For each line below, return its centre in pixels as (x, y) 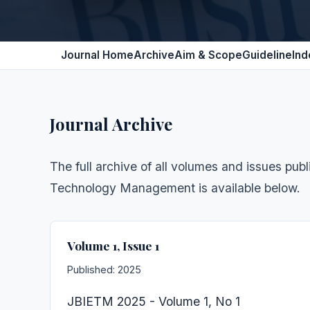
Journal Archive (111, 124)
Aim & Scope (208, 55)
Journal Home (97, 55)
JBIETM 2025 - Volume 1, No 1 (154, 301)
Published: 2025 (104, 270)
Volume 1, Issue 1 (113, 245)
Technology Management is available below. (175, 188)
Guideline (267, 55)
